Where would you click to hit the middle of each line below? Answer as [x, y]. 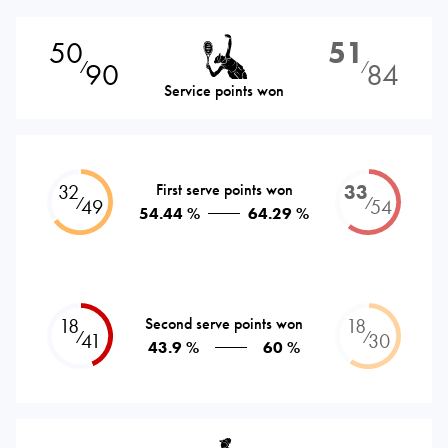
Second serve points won [224, 323]
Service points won [224, 90]
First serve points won [224, 189]
